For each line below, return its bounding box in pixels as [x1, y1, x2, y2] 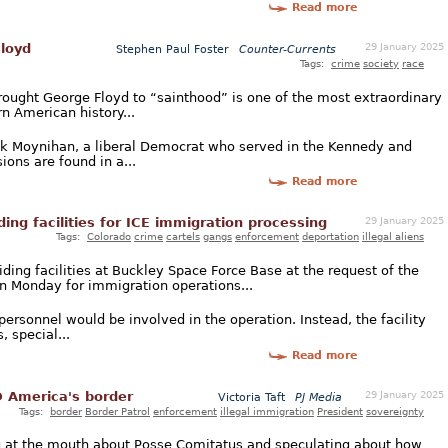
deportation [302, 230, 359, 243]
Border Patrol [85, 404, 150, 417]
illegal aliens [362, 230, 424, 243]
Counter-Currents [239, 43, 336, 57]
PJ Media [295, 390, 342, 404]
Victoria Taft [218, 390, 285, 404]
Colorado [87, 230, 131, 243]
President [317, 404, 363, 417]
